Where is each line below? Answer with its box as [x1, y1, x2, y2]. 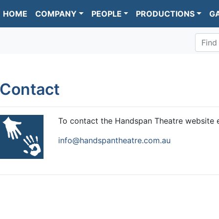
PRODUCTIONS [136, 9, 195, 19]
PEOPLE [91, 9, 122, 19]
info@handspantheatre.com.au [58, 135, 171, 146]
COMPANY [35, 9, 77, 19]
